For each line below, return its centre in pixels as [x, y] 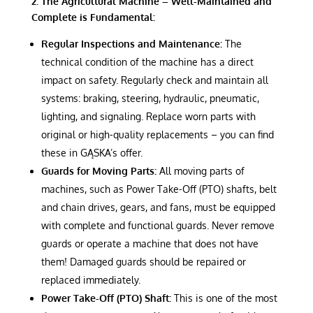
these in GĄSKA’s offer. [92, 152]
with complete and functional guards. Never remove [158, 225]
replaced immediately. [90, 279]
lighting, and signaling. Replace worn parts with [148, 116]
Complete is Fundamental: [93, 17]
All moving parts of [200, 170]
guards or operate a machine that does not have [150, 243]
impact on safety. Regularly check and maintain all [154, 80]
